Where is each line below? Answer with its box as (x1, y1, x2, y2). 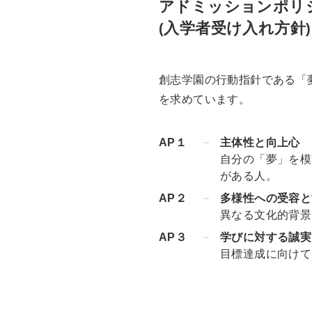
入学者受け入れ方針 (164, 19, 306, 38)
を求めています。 (159, 93, 251, 106)
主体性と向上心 (220, 136, 300, 149)
